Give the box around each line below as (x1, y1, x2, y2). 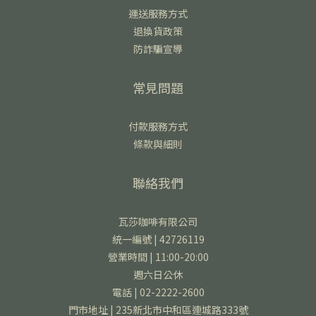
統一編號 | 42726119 (111, 232, 205, 246)
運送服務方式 (128, 6, 188, 20)
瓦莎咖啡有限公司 (119, 214, 197, 229)
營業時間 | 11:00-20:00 (107, 250, 209, 264)
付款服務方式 (128, 119, 188, 133)
